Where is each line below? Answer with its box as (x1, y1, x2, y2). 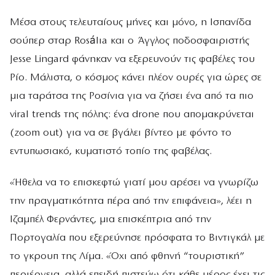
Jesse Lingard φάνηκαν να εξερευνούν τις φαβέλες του (10, 53, 255, 64)
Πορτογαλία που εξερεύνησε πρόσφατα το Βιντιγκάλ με (10, 232, 265, 243)
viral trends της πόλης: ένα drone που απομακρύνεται (10, 109, 254, 120)
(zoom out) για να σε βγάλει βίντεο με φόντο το (10, 127, 231, 138)
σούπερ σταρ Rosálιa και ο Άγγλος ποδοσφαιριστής (10, 35, 249, 46)
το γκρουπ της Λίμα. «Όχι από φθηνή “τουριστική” (10, 250, 244, 261)
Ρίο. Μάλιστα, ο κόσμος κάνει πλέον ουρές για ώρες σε (10, 72, 261, 83)
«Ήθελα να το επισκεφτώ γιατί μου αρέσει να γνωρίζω (10, 177, 258, 188)
